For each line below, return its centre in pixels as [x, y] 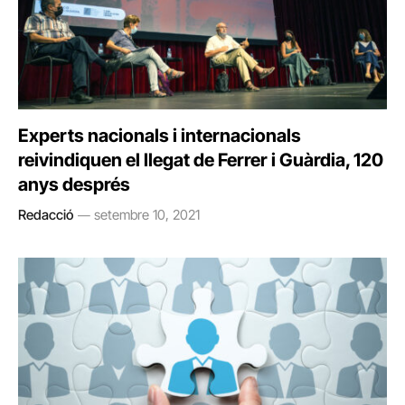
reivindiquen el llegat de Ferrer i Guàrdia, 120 [201, 160]
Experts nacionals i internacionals [160, 135]
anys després [74, 184]
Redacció [46, 214]
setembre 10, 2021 [147, 214]
